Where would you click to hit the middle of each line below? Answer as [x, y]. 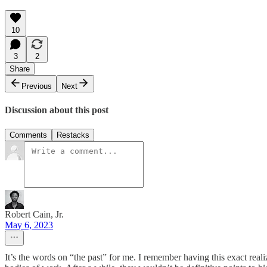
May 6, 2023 [29, 225]
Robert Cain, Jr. [34, 214]
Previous [37, 86]
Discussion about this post [57, 110]
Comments [28, 135]
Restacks [73, 135]
